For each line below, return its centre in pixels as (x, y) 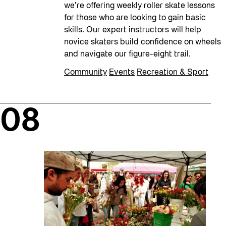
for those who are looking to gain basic (135, 18)
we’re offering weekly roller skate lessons (139, 6)
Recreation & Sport (173, 72)
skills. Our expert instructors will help (133, 30)
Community (86, 72)
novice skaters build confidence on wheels (143, 42)
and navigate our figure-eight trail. (128, 54)
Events (122, 72)
